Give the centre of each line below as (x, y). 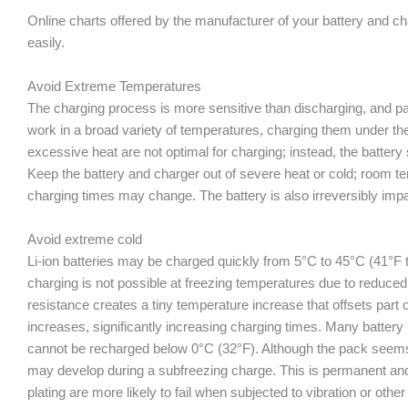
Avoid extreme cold (85, 239)
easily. (46, 42)
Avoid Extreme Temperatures (114, 86)
